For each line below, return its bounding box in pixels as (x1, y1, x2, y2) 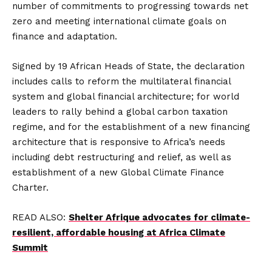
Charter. (12, 182, 49, 193)
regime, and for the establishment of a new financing (12, 121, 250, 132)
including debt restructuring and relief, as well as (12, 152, 231, 163)
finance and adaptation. (12, 31, 117, 42)
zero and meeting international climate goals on (12, 16, 226, 27)
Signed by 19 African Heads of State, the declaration (12, 61, 245, 72)
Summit (12, 242, 48, 253)
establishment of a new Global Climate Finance (12, 167, 224, 178)
